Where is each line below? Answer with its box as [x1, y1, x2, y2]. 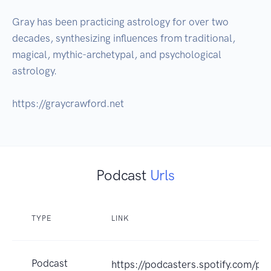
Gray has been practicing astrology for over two [12, 16, 229, 28]
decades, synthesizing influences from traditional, [12, 32, 235, 45]
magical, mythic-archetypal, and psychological [12, 48, 221, 61]
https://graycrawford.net [12, 97, 124, 110]
